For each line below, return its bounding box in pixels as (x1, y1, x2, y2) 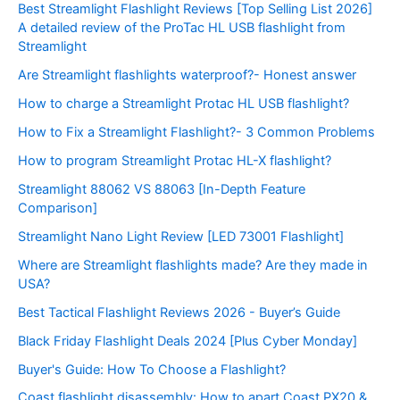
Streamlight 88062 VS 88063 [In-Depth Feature (18, 180, 305, 197)
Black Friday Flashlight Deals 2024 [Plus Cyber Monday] (18, 332, 357, 349)
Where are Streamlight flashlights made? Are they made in (18, 256, 368, 273)
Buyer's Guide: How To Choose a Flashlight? (18, 361, 286, 378)
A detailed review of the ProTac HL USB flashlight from (18, 20, 346, 37)
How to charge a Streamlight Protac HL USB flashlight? (18, 96, 349, 112)
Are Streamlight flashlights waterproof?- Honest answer (18, 67, 356, 84)
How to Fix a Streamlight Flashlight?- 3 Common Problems (18, 123, 375, 140)
